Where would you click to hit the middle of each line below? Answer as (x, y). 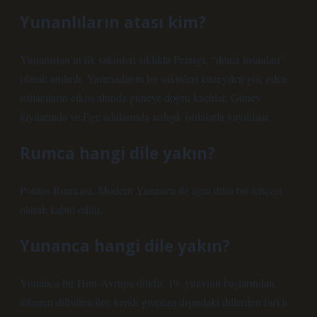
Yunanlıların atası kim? (113, 22)
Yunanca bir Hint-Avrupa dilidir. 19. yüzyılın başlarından (147, 283)
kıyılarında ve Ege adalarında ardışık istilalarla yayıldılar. (145, 116)
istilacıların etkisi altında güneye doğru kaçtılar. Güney (140, 97)
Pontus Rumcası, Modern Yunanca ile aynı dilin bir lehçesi (151, 190)
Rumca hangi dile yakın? (117, 153)
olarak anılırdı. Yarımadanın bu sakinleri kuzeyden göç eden (154, 78)
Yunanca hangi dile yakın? (125, 246)
